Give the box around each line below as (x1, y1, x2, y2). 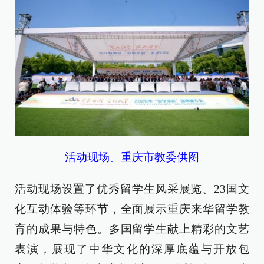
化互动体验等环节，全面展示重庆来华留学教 (15, 202, 249, 215)
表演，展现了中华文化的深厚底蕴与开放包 (15, 242, 249, 255)
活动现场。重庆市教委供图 (65, 150, 199, 163)
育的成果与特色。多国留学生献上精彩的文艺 (15, 222, 249, 235)
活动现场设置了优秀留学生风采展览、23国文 (15, 182, 249, 195)
